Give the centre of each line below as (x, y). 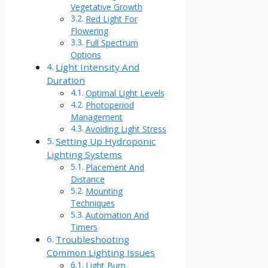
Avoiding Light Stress (126, 129)
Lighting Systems (84, 155)
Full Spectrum (112, 43)
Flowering (89, 31)
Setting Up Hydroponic (106, 141)
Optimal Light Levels (125, 93)
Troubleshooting (93, 240)
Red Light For (111, 19)
